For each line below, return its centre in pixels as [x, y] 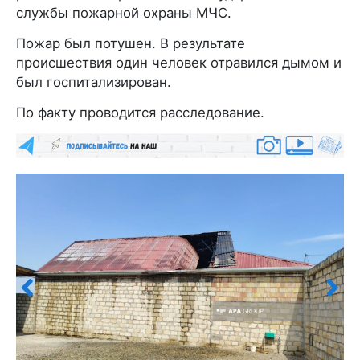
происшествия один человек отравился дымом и [179, 63]
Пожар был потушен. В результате [131, 44]
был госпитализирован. [94, 82]
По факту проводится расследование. [140, 113]
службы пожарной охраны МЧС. [124, 13]
